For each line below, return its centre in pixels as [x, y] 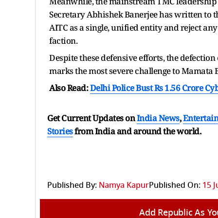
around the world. [167, 131]
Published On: [175, 185]
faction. [63, 40]
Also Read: [70, 88]
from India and [103, 131]
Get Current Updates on [92, 118]
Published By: [72, 185]
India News [158, 118]
